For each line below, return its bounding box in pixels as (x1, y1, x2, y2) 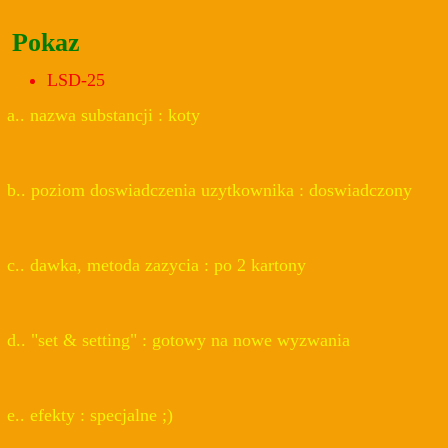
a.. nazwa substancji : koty (7, 105, 200, 126)
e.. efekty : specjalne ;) (7, 405, 173, 426)
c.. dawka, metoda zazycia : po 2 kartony (7, 255, 306, 276)
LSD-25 (47, 69, 105, 90)
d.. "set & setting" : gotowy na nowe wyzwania (7, 330, 350, 351)
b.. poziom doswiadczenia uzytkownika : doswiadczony (7, 180, 412, 201)
